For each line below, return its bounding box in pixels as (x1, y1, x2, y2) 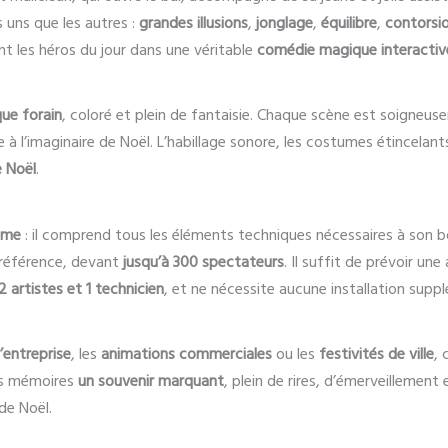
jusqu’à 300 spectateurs (123, 250, 284, 273)
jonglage (256, 12, 313, 35)
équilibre (321, 12, 377, 35)
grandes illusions (139, 12, 248, 35)
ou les (272, 342, 319, 365)
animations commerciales (101, 342, 272, 365)
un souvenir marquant (78, 369, 224, 392)
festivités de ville (319, 342, 434, 365)
